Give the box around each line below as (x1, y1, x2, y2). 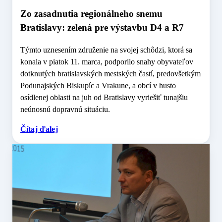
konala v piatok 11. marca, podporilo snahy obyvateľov (20, 57, 193, 66)
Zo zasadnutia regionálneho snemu (20, 8, 163, 19)
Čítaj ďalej (20, 125, 58, 134)
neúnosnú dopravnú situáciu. (20, 105, 110, 114)
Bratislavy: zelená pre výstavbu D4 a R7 (20, 22, 184, 33)
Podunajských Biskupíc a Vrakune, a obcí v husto (20, 81, 176, 90)
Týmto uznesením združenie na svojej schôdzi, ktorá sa (20, 46, 192, 55)
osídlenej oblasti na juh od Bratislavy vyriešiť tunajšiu (20, 93, 188, 102)
